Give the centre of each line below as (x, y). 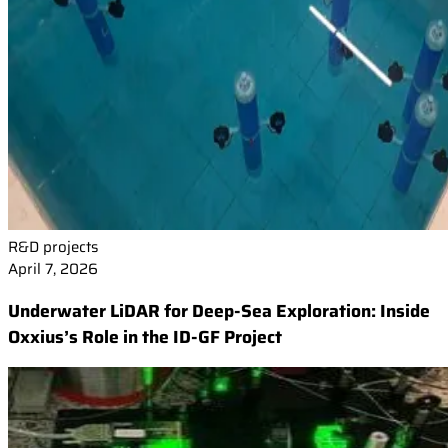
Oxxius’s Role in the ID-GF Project (145, 336)
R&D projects (53, 247)
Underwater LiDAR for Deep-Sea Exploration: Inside (219, 310)
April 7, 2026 (53, 269)
